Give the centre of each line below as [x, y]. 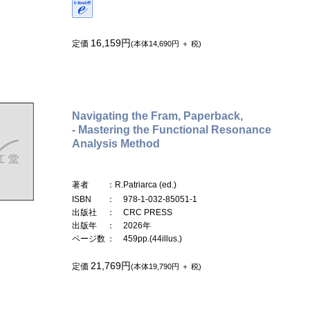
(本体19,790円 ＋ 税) [166, 266]
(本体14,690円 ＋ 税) [166, 43]
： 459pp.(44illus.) [144, 238]
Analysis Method [116, 143]
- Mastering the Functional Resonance [172, 129]
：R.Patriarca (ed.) [142, 184]
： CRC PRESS [139, 212]
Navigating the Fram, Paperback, [157, 116]
